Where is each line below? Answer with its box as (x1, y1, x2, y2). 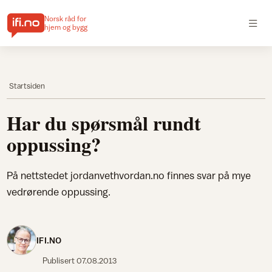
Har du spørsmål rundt (7, 109, 202, 137)
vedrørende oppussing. (7, 186, 111, 198)
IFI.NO (36, 234, 62, 245)
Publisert (42, 256, 76, 265)
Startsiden (9, 81, 45, 90)
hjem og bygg (44, 23, 87, 32)
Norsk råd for (44, 15, 86, 23)
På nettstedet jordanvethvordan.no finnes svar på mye (7, 169, 251, 182)
